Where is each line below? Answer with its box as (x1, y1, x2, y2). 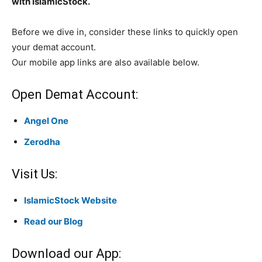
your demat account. (12, 42, 96, 53)
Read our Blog (24, 216, 83, 227)
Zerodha (24, 136, 60, 148)
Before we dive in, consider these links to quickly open (12, 26, 238, 38)
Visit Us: (12, 167, 57, 182)
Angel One (24, 115, 68, 127)
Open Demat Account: (12, 87, 138, 102)
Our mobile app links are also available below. (12, 57, 199, 68)
